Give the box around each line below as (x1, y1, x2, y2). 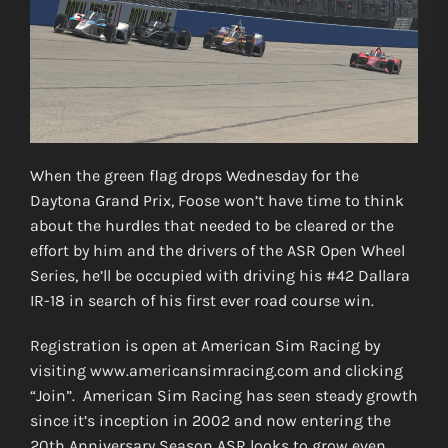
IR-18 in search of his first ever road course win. (29, 290, 374, 310)
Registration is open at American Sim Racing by (29, 335, 380, 355)
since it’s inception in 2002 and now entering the (29, 410, 391, 430)
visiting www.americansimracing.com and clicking (29, 360, 403, 380)
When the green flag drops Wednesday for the (29, 165, 359, 185)
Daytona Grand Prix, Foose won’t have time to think (29, 190, 404, 210)
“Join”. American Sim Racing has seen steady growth (29, 385, 418, 405)
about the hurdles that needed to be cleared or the (29, 215, 394, 235)
